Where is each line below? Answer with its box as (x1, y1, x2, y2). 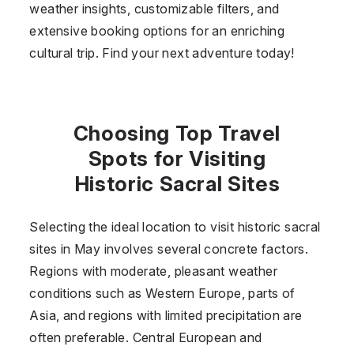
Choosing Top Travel (73, 120, 281, 145)
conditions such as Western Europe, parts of (29, 284, 296, 301)
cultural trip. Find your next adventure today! (29, 44, 295, 61)
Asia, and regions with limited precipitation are (29, 307, 303, 323)
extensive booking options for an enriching (29, 22, 285, 39)
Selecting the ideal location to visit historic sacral (29, 218, 321, 235)
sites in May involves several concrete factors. (29, 240, 309, 257)
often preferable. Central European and (29, 329, 262, 345)
